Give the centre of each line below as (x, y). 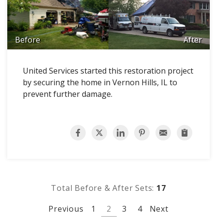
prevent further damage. (68, 94)
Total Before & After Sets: (104, 188)
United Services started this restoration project (108, 70)
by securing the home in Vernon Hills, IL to (100, 82)
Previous (66, 209)
